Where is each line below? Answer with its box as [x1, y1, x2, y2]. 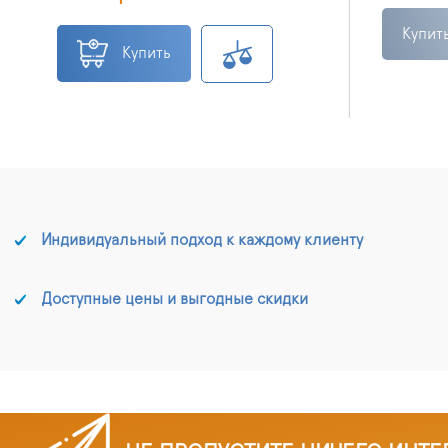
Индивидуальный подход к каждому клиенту [41, 231, 363, 248]
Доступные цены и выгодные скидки [41, 290, 308, 307]
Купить [122, 44, 171, 61]
